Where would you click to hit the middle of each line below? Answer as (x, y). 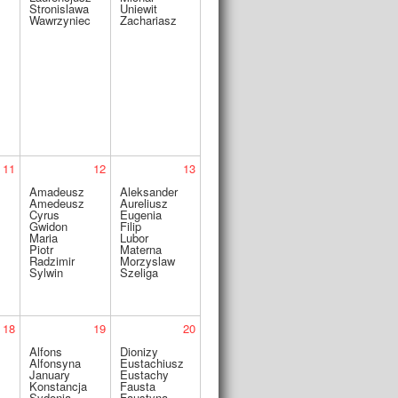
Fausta (137, 386)
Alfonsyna (55, 363)
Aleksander (148, 191)
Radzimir (52, 261)
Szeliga (139, 272)
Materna (140, 249)
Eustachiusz (151, 363)
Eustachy (144, 374)
